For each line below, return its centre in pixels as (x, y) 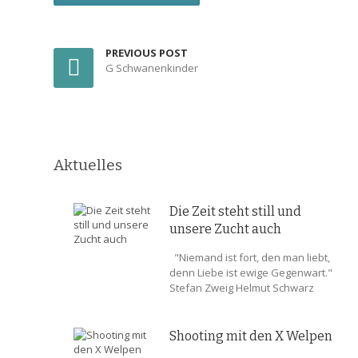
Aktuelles (88, 165)
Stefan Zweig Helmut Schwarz (242, 288)
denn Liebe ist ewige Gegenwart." (251, 272)
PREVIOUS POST (147, 53)
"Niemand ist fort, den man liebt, (250, 257)
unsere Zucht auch (226, 229)
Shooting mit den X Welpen (251, 336)
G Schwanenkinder (152, 68)
